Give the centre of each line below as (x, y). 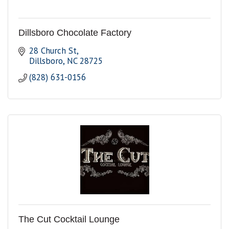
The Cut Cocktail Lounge (69, 220)
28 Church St (53, 51)
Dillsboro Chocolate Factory (75, 33)
